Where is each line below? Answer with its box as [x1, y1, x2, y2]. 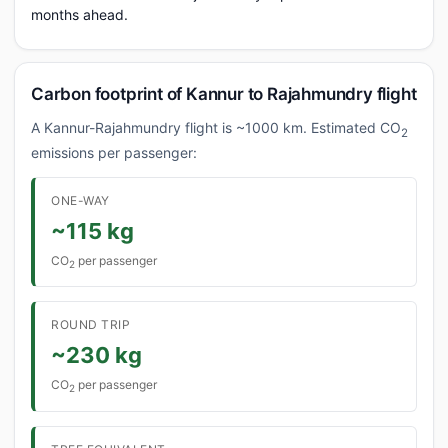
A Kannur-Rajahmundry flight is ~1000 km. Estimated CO [31, 119, 401, 136]
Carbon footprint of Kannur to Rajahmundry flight [31, 84, 417, 104]
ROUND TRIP [51, 317, 130, 333]
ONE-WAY [51, 192, 110, 208]
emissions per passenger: [31, 143, 197, 161]
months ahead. [31, 6, 128, 23]
